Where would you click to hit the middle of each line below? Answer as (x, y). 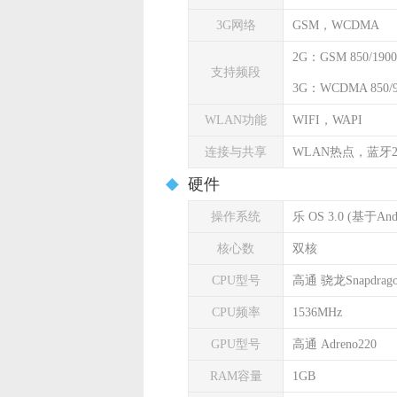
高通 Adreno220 (335, 344)
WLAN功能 (236, 120)
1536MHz (317, 312)
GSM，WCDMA (336, 25)
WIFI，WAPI (327, 120)
